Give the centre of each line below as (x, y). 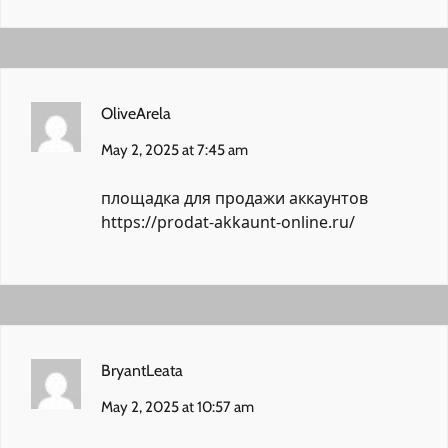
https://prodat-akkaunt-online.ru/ (228, 221)
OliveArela (136, 113)
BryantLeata (142, 370)
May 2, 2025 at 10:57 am (177, 406)
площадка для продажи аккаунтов (234, 197)
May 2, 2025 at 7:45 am (174, 149)
